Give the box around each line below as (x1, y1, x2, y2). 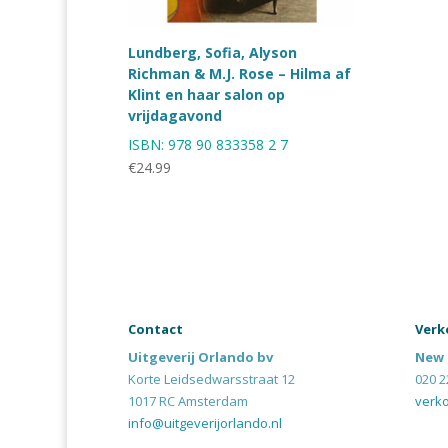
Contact (127, 320, 183, 339)
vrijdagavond (127, 106, 222, 126)
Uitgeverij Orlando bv (127, 348, 273, 367)
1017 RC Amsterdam (127, 392, 248, 411)
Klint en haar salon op (127, 85, 285, 105)
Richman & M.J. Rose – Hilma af (127, 64, 351, 84)
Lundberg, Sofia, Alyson (127, 43, 297, 63)
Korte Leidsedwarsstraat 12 (127, 370, 295, 389)
